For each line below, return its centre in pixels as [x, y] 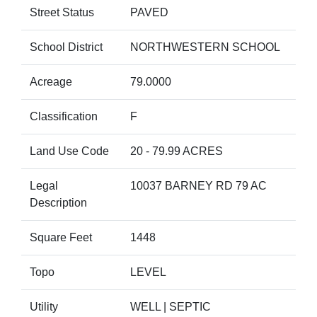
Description [58, 203]
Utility [44, 307]
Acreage [51, 82]
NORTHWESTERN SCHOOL [205, 47]
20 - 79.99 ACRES [177, 151]
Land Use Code [69, 151]
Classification [64, 116]
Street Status [62, 12]
